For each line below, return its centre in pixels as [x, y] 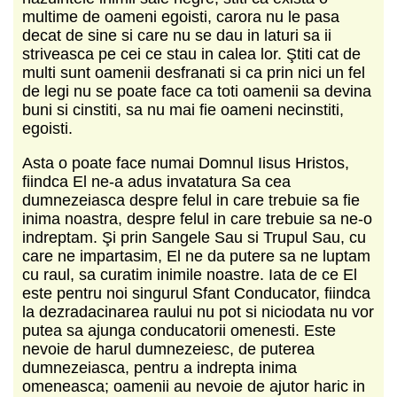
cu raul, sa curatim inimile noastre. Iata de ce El [190, 274]
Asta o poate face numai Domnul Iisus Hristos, [186, 163]
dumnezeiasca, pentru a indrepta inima [160, 367]
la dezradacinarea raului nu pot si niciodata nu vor [198, 311]
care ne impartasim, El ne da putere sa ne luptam [196, 256]
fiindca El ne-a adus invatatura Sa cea [156, 181]
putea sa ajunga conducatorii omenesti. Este [179, 330]
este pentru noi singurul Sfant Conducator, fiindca [196, 293]
